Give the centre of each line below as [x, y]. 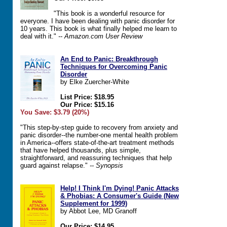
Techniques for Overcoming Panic [114, 67]
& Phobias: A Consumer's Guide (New [120, 196]
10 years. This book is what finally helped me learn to [99, 29]
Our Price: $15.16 [87, 105]
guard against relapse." [55, 165]
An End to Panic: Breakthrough [109, 59]
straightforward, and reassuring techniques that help [96, 158]
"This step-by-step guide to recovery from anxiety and [99, 127]
